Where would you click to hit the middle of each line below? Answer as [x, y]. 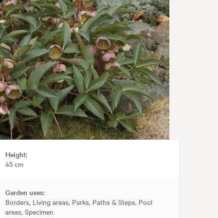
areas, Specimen [30, 212]
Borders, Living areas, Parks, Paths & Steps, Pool [79, 202]
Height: [17, 154]
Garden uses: [25, 192]
